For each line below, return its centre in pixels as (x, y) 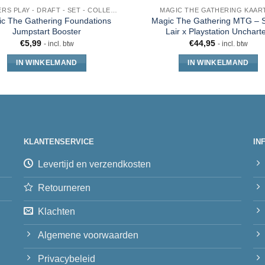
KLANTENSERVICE (59, 142)
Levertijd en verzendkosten (95, 164)
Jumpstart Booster (47, 31)
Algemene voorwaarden (88, 235)
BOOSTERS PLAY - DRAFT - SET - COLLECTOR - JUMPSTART (114, 10)
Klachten (57, 212)
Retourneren (64, 188)
